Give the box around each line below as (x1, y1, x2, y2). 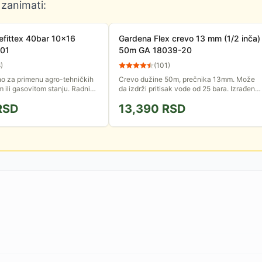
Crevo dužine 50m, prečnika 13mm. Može (119, 75, 255, 84)
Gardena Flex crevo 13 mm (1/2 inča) (119, 33, 260, 43)
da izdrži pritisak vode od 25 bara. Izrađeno (119, 84, 259, 93)
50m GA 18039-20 (119, 45, 192, 55)
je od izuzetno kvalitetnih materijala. (119, 94, 237, 102)
